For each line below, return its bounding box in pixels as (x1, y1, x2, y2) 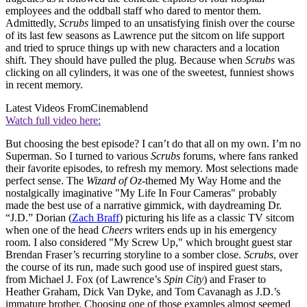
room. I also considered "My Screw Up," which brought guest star (5, 236, 292, 248)
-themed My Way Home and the (142, 174, 281, 186)
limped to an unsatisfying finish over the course (88, 16, 295, 29)
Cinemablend (90, 101, 148, 114)
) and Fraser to (204, 273, 266, 285)
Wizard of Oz (86, 174, 142, 186)
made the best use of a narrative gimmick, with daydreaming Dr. (5, 199, 282, 211)
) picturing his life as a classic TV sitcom (119, 211, 294, 223)
